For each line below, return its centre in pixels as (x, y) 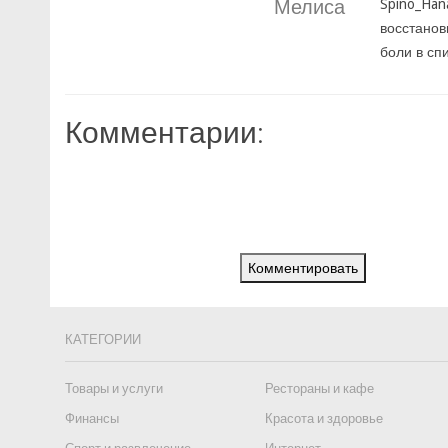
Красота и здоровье (324, 418)
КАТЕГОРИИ (103, 339)
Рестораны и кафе (319, 388)
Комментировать (303, 268)
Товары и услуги (114, 388)
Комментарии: (164, 131)
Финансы (92, 418)
